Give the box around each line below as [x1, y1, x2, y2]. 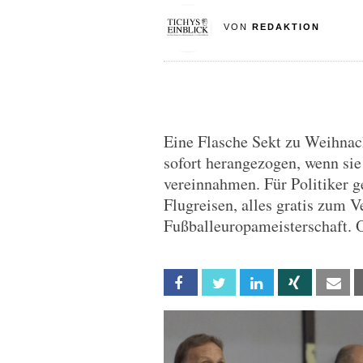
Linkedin [272, 276, 310, 290]
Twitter [234, 276, 271, 290]
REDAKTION [251, 22, 320, 32]
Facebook [196, 276, 244, 290]
